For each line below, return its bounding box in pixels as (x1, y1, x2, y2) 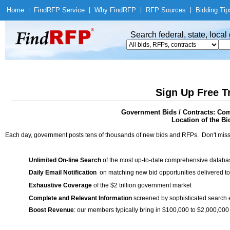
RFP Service (47, 6, 85, 14)
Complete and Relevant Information (29, 195, 132, 202)
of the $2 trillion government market (92, 182, 191, 189)
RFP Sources (146, 6, 186, 14)
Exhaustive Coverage (29, 182, 92, 189)
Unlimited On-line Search (29, 157, 101, 164)
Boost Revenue (29, 206, 74, 214)
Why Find (94, 6, 123, 14)
